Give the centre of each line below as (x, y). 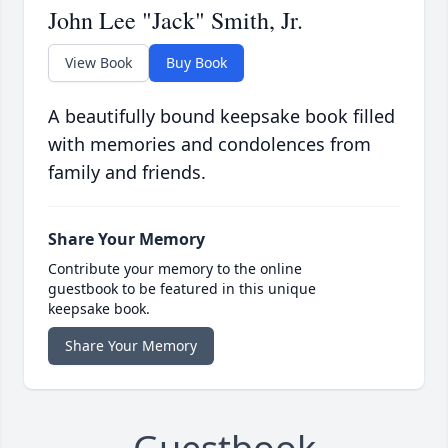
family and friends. (127, 171)
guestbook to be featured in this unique (182, 288)
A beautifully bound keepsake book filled (221, 115)
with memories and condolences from (209, 143)
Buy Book (196, 62)
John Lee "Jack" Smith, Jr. (175, 19)
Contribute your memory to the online (175, 268)
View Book (98, 62)
